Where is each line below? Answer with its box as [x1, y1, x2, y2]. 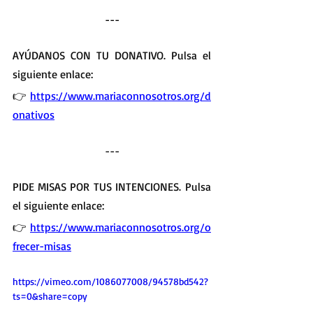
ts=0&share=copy [13, 290, 87, 302]
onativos [13, 108, 54, 122]
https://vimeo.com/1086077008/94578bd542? [13, 275, 208, 287]
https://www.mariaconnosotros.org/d [30, 89, 211, 103]
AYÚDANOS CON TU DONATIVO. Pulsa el [13, 48, 211, 62]
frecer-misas [13, 239, 71, 253]
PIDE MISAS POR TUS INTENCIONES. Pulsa [13, 180, 211, 194]
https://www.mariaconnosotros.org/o [30, 220, 211, 234]
